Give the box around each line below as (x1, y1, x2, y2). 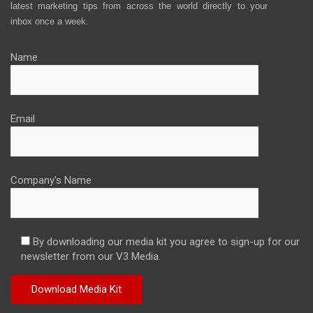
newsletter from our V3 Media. (21, 249, 161, 263)
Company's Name (10, 173, 92, 187)
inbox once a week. (10, 15, 89, 27)
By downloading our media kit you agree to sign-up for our (33, 235, 300, 248)
